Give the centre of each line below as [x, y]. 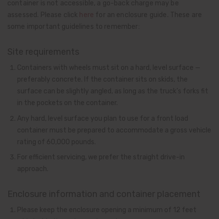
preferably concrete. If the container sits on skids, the [102, 79]
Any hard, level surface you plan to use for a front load [103, 118]
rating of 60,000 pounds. [56, 142]
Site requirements [43, 52]
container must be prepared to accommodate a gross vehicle [114, 130]
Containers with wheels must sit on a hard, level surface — [109, 68]
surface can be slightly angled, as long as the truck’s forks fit [113, 91]
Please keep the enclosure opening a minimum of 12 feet [107, 210]
